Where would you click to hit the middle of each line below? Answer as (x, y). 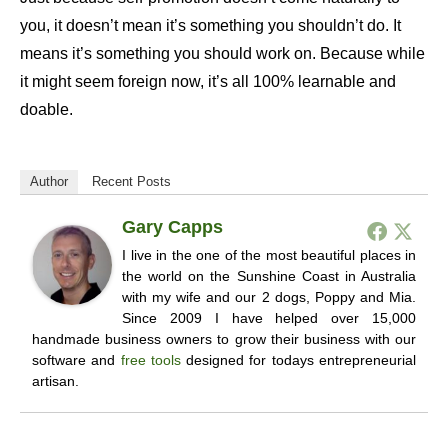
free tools (150, 360)
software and (76, 360)
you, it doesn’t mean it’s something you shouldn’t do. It (210, 26)
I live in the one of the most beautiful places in (269, 255)
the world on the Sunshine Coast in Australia (269, 276)
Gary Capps (172, 227)
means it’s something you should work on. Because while (222, 54)
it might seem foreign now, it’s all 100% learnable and (208, 82)
